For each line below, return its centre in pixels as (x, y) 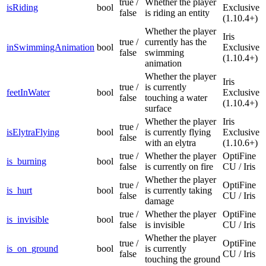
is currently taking (178, 191)
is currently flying (178, 132)
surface (158, 109)
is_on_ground (32, 249)
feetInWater (28, 93)
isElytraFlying (33, 132)
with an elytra (170, 143)
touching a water (176, 98)
